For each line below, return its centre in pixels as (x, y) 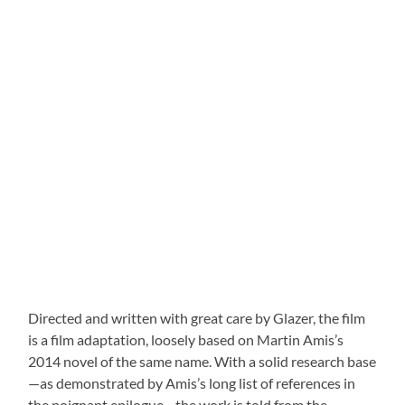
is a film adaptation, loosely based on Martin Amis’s (186, 340)
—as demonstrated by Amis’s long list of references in (192, 383)
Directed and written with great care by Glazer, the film (197, 318)
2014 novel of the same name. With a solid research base (202, 362)
